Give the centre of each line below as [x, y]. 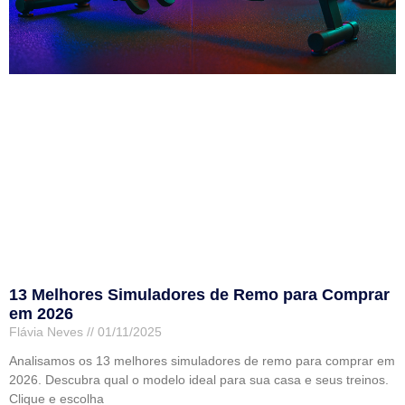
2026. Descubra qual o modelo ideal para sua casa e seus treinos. [199, 380]
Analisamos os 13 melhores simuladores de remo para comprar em [202, 361]
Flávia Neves [48, 332]
